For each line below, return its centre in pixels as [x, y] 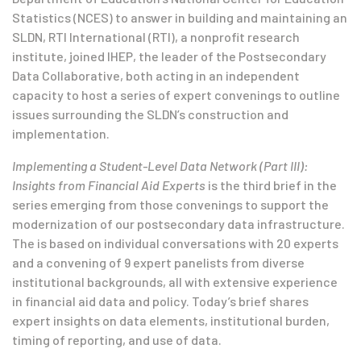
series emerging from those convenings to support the [170, 204]
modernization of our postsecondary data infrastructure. [178, 224]
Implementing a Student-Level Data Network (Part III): [160, 166]
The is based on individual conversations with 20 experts [175, 243]
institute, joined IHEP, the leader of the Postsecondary [169, 56]
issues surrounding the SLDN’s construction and [150, 114]
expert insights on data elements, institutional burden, [171, 320]
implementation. [61, 133]
